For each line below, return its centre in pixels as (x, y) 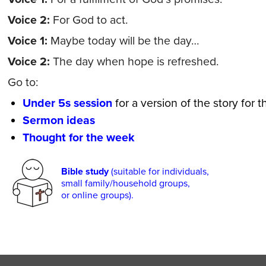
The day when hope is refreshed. (134, 62)
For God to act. (89, 20)
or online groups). (97, 195)
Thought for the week (78, 138)
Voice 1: (27, 41)
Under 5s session (67, 103)
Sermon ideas (58, 121)
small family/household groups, (125, 183)
